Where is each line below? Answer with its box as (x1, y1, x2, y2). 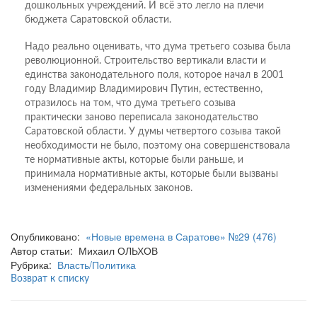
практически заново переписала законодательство (25, 113, 258, 123)
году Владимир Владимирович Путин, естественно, (25, 84, 263, 95)
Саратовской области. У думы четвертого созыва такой (25, 127, 281, 137)
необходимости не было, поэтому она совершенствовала (25, 141, 290, 151)
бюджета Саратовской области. (25, 15, 171, 25)
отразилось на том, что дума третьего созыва (25, 98, 236, 109)
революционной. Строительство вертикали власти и (25, 56, 266, 67)
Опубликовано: (11, 229, 86, 244)
